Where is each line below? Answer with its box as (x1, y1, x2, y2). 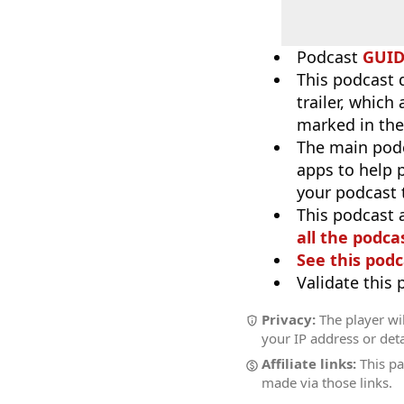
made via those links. (262, 373, 392, 392)
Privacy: (262, 309, 316, 328)
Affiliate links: (262, 354, 356, 373)
